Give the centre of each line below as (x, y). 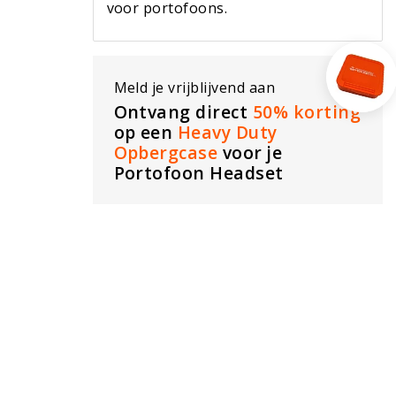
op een (145, 132)
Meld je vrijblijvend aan (194, 88)
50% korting (306, 112)
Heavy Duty (227, 132)
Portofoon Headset (198, 173)
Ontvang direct (183, 112)
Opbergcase (166, 152)
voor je (250, 152)
